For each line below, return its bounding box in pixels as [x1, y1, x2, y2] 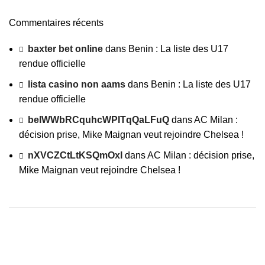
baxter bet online [28, 44, 103, 54]
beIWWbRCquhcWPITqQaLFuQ [28, 115, 169, 125]
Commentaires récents [9, 18, 104, 28]
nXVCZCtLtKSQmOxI [28, 150, 122, 160]
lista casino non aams [28, 79, 125, 89]
